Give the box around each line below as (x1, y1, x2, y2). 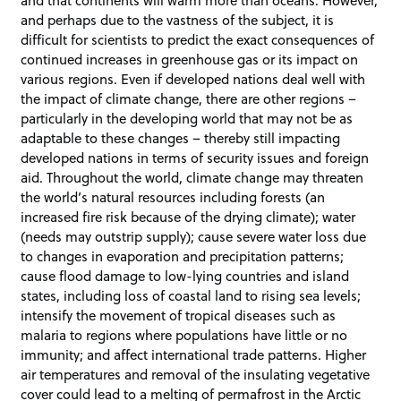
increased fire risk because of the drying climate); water (21, 207, 356, 227)
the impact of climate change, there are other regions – (21, 89, 357, 109)
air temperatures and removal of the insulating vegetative (21, 364, 371, 385)
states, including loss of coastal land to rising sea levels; (21, 286, 362, 306)
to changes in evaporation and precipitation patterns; (21, 246, 345, 267)
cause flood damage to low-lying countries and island (21, 266, 350, 286)
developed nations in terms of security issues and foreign (21, 148, 370, 168)
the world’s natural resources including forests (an (21, 187, 326, 208)
